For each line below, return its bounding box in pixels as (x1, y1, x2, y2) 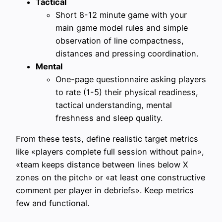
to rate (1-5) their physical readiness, (55, 87, 198, 97)
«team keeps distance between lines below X (16, 159, 188, 169)
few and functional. (16, 198, 89, 208)
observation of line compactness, (55, 35, 184, 46)
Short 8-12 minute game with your (55, 9, 187, 20)
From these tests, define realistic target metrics (16, 133, 198, 144)
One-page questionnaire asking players (55, 74, 206, 84)
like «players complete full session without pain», (16, 146, 204, 157)
